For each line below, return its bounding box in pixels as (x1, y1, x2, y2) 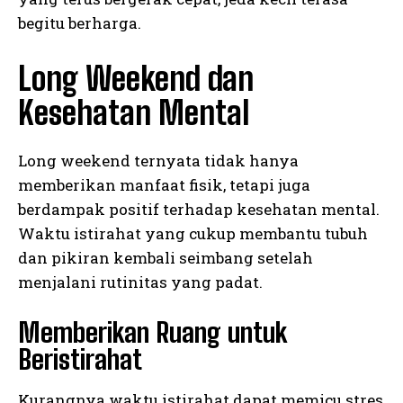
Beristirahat (18, 343, 142, 376)
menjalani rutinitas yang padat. (18, 272, 263, 293)
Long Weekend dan (18, 59, 254, 99)
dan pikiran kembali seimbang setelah (18, 247, 313, 269)
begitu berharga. (18, 13, 141, 34)
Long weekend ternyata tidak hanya (18, 150, 299, 172)
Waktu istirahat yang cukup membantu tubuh (18, 223, 368, 245)
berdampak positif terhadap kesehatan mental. (18, 199, 380, 220)
